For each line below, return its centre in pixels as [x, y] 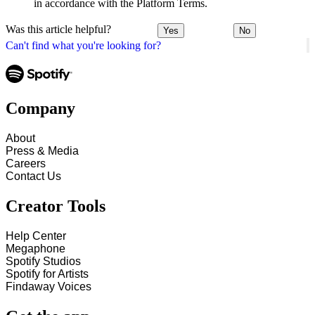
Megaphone [36, 249]
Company [40, 109]
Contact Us [33, 176]
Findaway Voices [49, 287]
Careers [26, 164]
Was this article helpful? [58, 30]
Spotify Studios [43, 262]
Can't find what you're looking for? [83, 45]
